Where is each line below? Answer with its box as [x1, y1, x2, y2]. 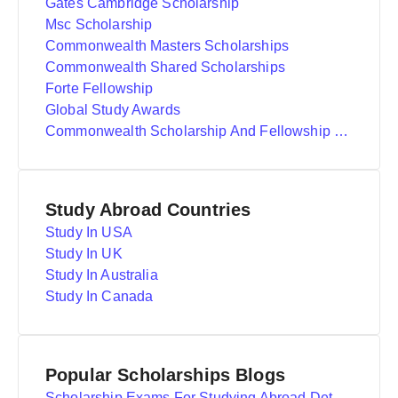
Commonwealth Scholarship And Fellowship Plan [334, 123, 349, 139]
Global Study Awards [45, 102, 180, 117]
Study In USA [45, 225, 132, 240]
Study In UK [45, 246, 123, 261]
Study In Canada [45, 289, 154, 304]
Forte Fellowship [45, 81, 154, 96]
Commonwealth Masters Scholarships [45, 38, 289, 53]
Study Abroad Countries [45, 200, 251, 219]
